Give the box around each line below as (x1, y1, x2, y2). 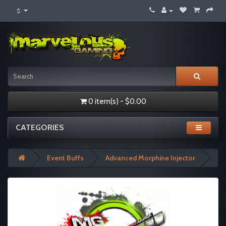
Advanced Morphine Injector (105, 153, 195, 163)
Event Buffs (47, 153, 84, 163)
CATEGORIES (16, 123, 64, 133)
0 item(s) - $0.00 (88, 97, 146, 106)
